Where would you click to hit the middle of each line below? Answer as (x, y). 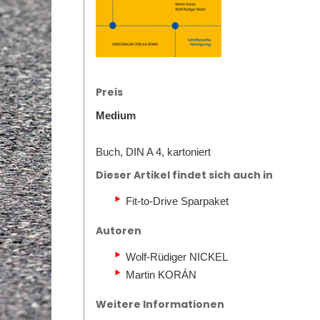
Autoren (119, 231)
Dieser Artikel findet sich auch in (184, 175)
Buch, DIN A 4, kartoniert (153, 152)
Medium (116, 115)
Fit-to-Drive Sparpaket (177, 201)
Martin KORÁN (161, 275)
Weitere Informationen (160, 304)
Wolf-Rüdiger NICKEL (177, 257)
